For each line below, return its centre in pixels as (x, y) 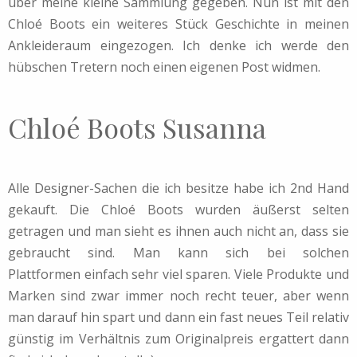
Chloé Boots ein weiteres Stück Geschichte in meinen (178, 24)
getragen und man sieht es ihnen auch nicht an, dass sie (178, 231)
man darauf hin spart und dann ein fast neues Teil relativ (178, 317)
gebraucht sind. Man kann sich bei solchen (178, 252)
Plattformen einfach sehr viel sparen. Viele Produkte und (178, 274)
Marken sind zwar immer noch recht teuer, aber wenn (178, 295)
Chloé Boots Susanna (137, 127)
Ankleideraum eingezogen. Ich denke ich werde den (178, 45)
